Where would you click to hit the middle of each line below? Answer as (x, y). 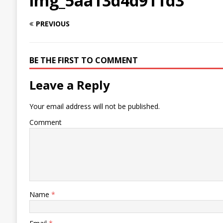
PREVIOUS (53, 24)
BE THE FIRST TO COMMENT (83, 60)
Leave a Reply (69, 85)
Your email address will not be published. (94, 107)
